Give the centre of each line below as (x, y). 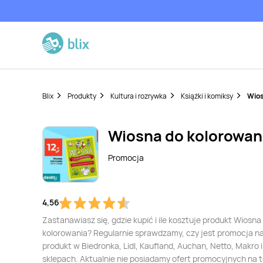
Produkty (82, 96)
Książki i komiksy (207, 96)
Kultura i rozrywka (139, 96)
